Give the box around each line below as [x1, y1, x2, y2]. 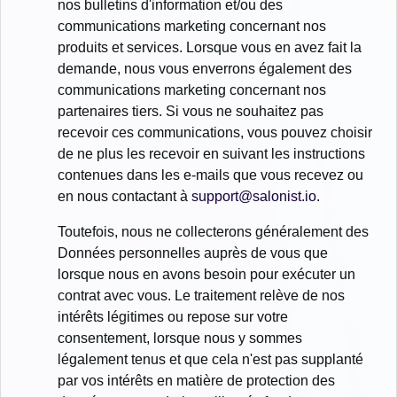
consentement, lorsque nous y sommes [58, 330, 302, 346]
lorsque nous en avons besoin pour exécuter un [58, 266, 355, 282]
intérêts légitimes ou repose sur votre [58, 308, 288, 324]
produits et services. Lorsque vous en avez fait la [58, 39, 362, 55]
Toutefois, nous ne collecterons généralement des [58, 223, 369, 239]
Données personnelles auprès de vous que [58, 245, 328, 261]
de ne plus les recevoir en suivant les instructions [58, 145, 365, 161]
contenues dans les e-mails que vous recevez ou [58, 167, 363, 183]
